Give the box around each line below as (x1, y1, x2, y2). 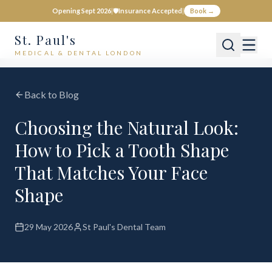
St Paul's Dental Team (83, 222, 166, 232)
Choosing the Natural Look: (15, 115, 239, 140)
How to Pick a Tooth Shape (15, 138, 229, 162)
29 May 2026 (24, 222, 73, 232)
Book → (189, 7, 214, 15)
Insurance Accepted (118, 7, 182, 15)
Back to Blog (24, 89, 79, 100)
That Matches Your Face (15, 160, 208, 185)
